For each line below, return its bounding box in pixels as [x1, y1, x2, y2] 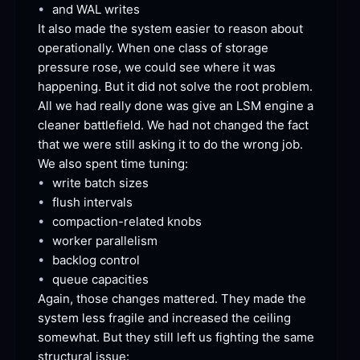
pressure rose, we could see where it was [38, 59, 276, 76]
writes [101, 2, 140, 18]
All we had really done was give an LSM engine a [38, 98, 313, 114]
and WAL [52, 2, 101, 18]
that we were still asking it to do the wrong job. [38, 137, 303, 153]
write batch [52, 175, 116, 191]
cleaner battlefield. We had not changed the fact [38, 117, 309, 133]
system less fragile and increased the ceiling [38, 310, 291, 326]
